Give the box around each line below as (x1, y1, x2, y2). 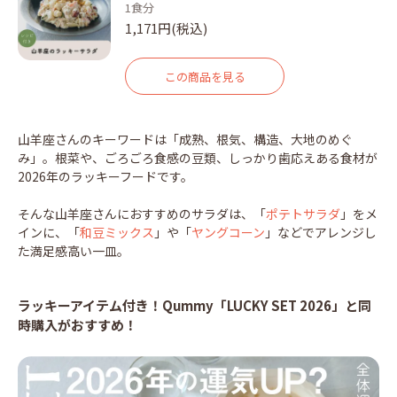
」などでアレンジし (265, 223, 377, 242)
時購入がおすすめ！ (18, 315, 137, 335)
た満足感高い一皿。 (18, 242, 129, 261)
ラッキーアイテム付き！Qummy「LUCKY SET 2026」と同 (18, 296, 371, 315)
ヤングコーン (191, 223, 265, 242)
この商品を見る (164, 67, 245, 85)
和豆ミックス (80, 223, 154, 242)
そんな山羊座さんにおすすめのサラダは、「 (18, 205, 266, 223)
